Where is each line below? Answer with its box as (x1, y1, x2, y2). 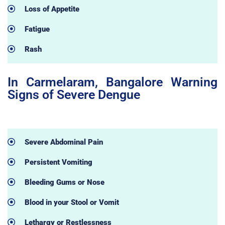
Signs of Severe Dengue (8, 87, 140, 102)
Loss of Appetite (24, 4, 79, 14)
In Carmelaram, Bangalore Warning (8, 74, 217, 89)
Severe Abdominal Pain (24, 137, 103, 147)
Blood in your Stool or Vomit (24, 197, 119, 207)
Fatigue (24, 24, 50, 34)
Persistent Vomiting (24, 157, 92, 167)
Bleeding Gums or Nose (24, 177, 104, 187)
